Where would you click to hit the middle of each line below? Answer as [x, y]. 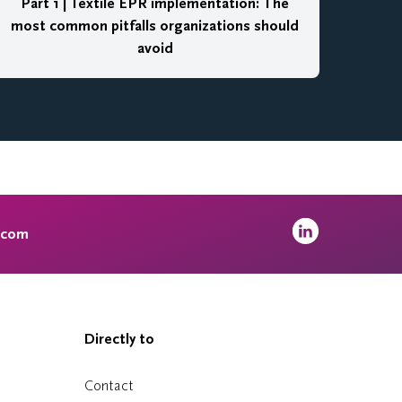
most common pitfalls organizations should [155, 26]
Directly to [119, 339]
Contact [109, 385]
